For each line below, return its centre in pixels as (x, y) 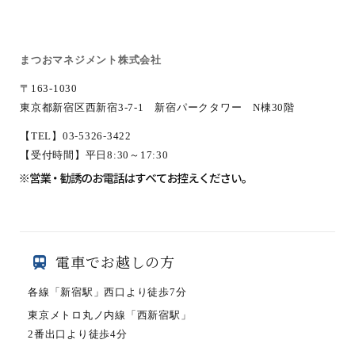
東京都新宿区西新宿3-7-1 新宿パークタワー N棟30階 (157, 107)
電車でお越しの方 (116, 261)
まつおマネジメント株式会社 (91, 60)
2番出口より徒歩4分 (78, 334)
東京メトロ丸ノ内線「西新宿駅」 (110, 315)
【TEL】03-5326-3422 (76, 136)
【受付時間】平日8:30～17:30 (94, 155)
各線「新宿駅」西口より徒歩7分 (107, 292)
